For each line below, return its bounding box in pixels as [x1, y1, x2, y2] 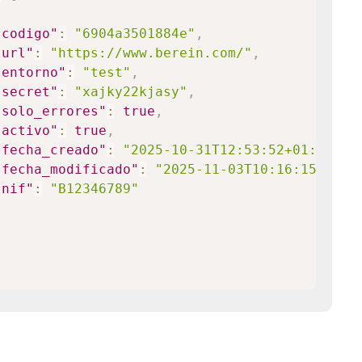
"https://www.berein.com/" [49, 45, 252, 61]
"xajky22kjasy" [74, 84, 187, 99]
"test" [82, 65, 131, 80]
